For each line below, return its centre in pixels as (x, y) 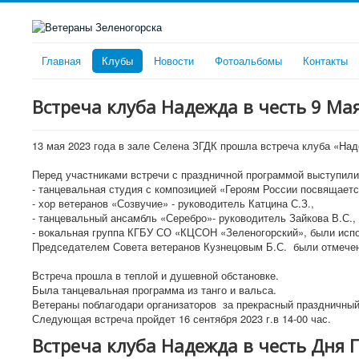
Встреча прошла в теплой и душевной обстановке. (155, 275)
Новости (174, 60)
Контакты (325, 60)
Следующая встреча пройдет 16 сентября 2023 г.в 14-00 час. (182, 318)
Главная (61, 60)
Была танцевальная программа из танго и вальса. (156, 289)
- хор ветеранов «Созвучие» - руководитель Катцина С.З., (173, 203)
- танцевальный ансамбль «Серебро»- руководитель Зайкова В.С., (194, 217)
